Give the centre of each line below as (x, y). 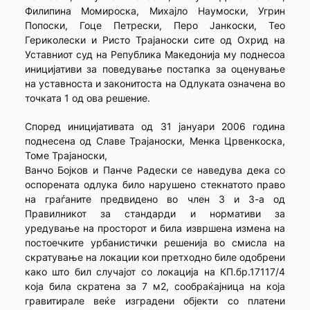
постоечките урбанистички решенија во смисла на (155, 243)
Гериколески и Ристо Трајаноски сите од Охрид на (155, 40)
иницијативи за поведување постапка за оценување (155, 69)
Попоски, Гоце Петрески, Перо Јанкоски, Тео (155, 26)
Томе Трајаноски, (66, 156)
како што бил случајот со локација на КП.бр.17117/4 (155, 272)
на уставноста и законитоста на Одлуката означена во (155, 84)
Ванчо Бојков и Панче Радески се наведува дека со (155, 170)
